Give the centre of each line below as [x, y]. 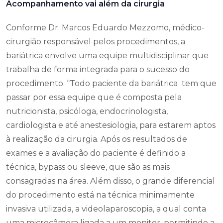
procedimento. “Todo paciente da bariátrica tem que [111, 83]
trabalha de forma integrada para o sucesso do [98, 69]
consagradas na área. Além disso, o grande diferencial [111, 181]
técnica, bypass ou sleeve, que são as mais [88, 167]
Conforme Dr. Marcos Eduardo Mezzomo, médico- [105, 28]
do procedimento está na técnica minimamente [100, 195]
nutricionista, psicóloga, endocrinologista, [87, 111]
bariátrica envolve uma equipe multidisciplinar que [107, 56]
